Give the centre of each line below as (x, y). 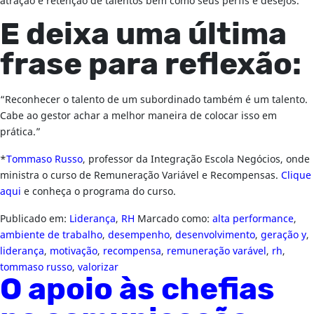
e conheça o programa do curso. (100, 192)
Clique (296, 176)
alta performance (253, 219)
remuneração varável (217, 251)
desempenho (139, 235)
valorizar (98, 267)
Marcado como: (175, 219)
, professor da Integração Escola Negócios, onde (196, 159)
